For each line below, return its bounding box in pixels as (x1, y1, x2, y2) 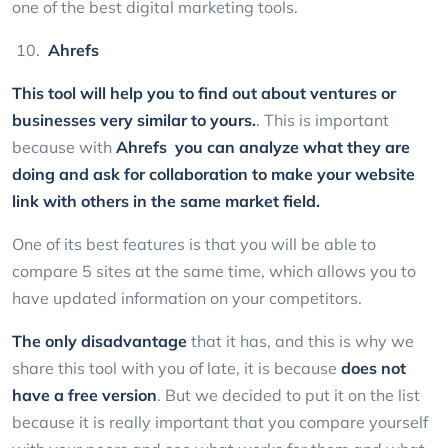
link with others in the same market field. (12, 191, 320, 212)
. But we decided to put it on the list (157, 385, 420, 406)
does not (341, 358, 406, 379)
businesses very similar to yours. (12, 110, 256, 131)
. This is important (256, 110, 389, 131)
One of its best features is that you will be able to (12, 234, 376, 255)
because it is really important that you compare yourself (12, 412, 428, 433)
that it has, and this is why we (187, 331, 414, 352)
